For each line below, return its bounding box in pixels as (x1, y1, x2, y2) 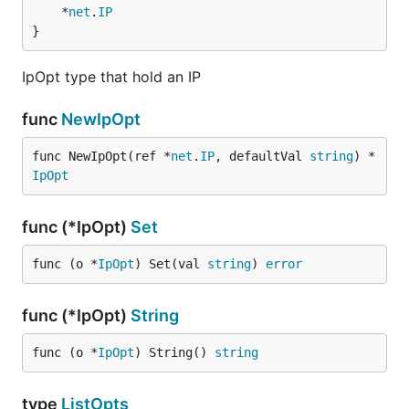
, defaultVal (215, 149, 309, 163)
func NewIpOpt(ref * (32, 149, 171, 163)
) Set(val (134, 257, 207, 271)
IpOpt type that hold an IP (22, 68, 201, 86)
